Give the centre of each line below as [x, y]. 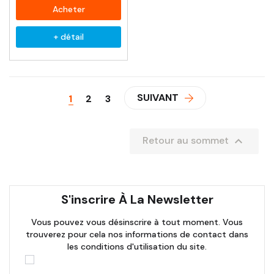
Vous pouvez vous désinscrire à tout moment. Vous [137, 222]
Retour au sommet [187, 141]
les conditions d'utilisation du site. [137, 247]
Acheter [68, 9]
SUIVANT [157, 98]
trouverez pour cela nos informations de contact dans [137, 235]
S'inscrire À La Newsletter [137, 200]
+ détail [68, 37]
